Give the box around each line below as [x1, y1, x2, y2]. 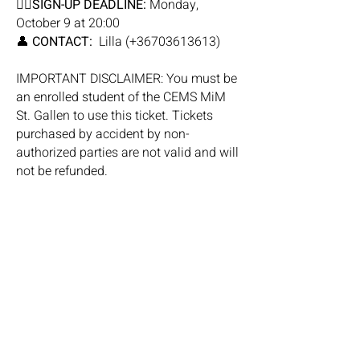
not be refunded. [16, 162, 108, 181]
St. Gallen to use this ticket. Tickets [16, 106, 213, 125]
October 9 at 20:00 [16, 14, 120, 33]
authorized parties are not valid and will [16, 143, 239, 162]
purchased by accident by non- [16, 125, 190, 144]
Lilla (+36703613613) [99, 32, 220, 51]
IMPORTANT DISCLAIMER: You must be [16, 69, 237, 88]
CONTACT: [32, 32, 99, 51]
